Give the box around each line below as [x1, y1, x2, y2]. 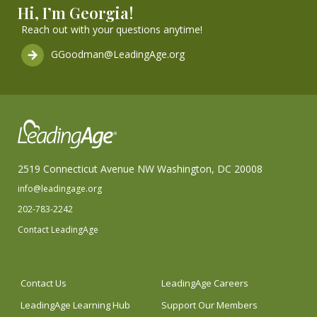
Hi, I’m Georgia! [18, 2, 133, 24]
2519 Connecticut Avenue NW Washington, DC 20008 [18, 162, 263, 176]
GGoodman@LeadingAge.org [50, 47, 185, 62]
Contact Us [21, 277, 67, 290]
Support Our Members [161, 299, 258, 312]
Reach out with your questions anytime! [21, 23, 202, 37]
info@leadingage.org [18, 183, 102, 195]
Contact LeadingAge [18, 224, 98, 236]
